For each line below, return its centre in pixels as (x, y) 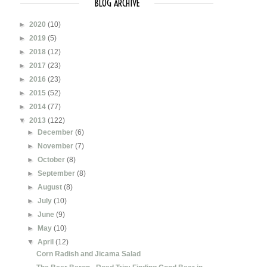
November (57, 146)
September (58, 173)
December (57, 132)
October (52, 159)
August (51, 187)
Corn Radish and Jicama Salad (88, 254)
